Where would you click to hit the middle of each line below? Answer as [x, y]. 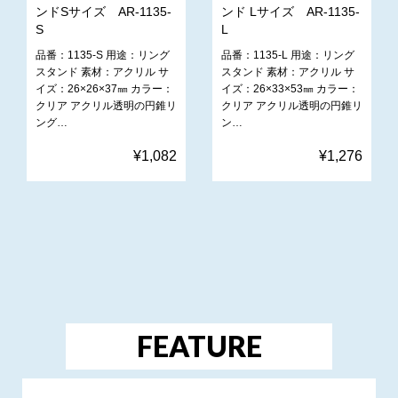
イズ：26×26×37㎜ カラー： [104, 88]
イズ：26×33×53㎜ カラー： [290, 88]
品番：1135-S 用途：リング [103, 55]
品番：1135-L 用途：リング [288, 55]
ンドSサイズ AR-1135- [103, 11]
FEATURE [199, 346]
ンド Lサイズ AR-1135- [291, 11]
